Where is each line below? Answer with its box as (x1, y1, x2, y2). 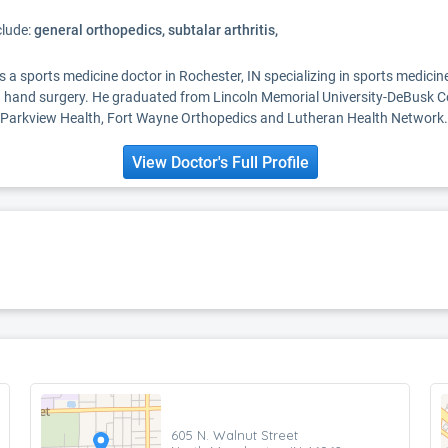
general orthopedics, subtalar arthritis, (34, 22, 278, 38)
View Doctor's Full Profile (131, 153, 309, 172)
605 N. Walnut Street (171, 426, 298, 443)
